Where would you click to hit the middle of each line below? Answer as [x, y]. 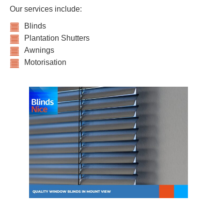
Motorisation [45, 62]
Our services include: [46, 9]
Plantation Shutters [57, 38]
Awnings [39, 50]
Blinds [35, 26]
